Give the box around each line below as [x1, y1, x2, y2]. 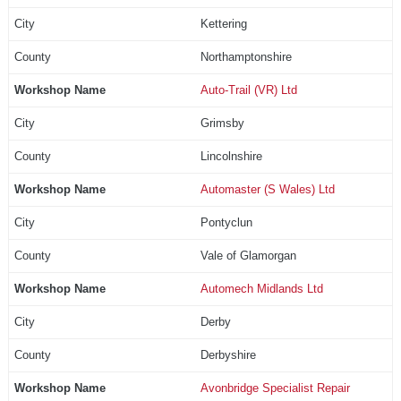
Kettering [200, 16, 247, 30]
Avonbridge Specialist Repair [200, 380, 350, 395]
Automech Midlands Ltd [200, 281, 323, 295]
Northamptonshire [200, 49, 292, 64]
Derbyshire [200, 347, 256, 362]
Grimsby [200, 115, 244, 130]
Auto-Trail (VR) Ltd [200, 82, 297, 97]
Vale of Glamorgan [200, 248, 296, 262]
